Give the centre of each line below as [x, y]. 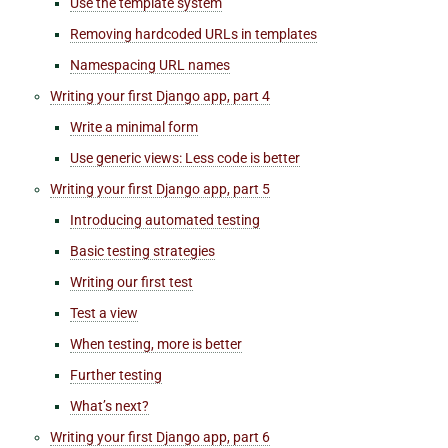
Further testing [116, 374]
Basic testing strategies [142, 250]
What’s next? [109, 405]
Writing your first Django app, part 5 [160, 188]
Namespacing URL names [150, 64]
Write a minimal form [134, 126]
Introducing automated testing [165, 219]
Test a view [104, 312]
